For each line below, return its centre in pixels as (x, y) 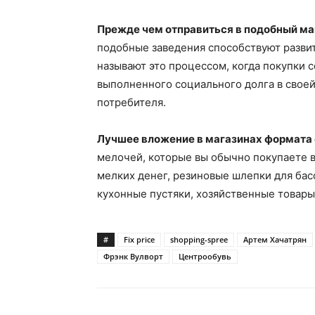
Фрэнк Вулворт (133, 256)
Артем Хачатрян (275, 239)
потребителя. (131, 102)
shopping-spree (199, 239)
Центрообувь (205, 256)
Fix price (139, 239)
